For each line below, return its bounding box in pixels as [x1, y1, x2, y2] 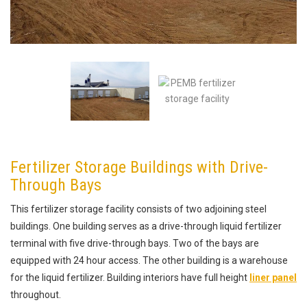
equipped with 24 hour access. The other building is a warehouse [10, 255, 288, 267]
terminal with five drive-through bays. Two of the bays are [10, 238, 259, 249]
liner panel [249, 272, 297, 284]
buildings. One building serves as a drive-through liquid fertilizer [10, 221, 282, 232]
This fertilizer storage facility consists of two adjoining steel [10, 204, 267, 215]
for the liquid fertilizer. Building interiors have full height [10, 272, 249, 284]
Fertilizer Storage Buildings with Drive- [10, 158, 268, 177]
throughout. [10, 289, 61, 301]
